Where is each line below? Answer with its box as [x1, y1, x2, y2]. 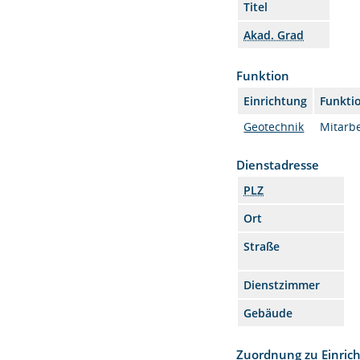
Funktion [236, 67, 290, 84]
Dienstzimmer [243, 276, 321, 292]
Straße [243, 238, 280, 254]
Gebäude [243, 305, 293, 321]
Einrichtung [243, 92, 308, 108]
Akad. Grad [243, 27, 305, 43]
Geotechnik [243, 118, 305, 134]
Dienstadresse [236, 156, 320, 173]
